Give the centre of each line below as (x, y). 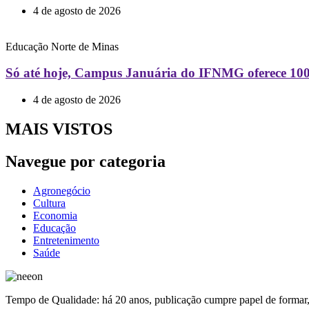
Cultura (49, 203)
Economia (55, 215)
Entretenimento (66, 240)
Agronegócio (62, 190)
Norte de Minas (85, 46)
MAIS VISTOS (59, 129)
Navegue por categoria (86, 161)
